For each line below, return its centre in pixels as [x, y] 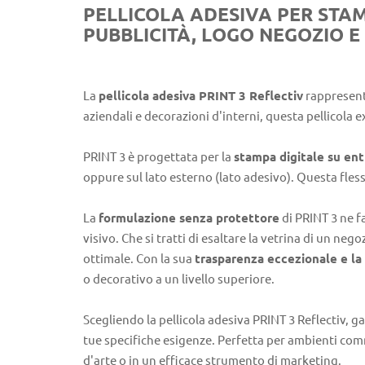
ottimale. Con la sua [139, 259]
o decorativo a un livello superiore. [179, 279]
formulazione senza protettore [189, 218]
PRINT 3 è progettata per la [158, 157]
